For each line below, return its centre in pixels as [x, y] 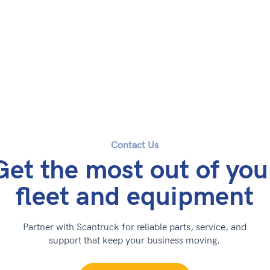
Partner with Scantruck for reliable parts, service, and [134, 228]
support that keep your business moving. [134, 241]
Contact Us [134, 146]
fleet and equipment [134, 197]
